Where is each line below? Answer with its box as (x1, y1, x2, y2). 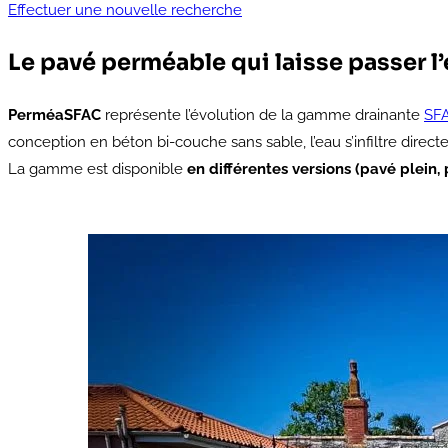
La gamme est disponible (8, 159, 187, 178)
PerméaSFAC (8, 105, 101, 124)
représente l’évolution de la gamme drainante (101, 105, 424, 124)
